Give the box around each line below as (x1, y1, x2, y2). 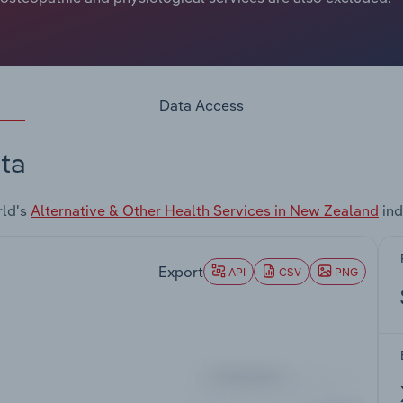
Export (158, 262, 203, 281)
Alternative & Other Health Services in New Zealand (31, 201, 379, 220)
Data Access (159, 95, 244, 114)
